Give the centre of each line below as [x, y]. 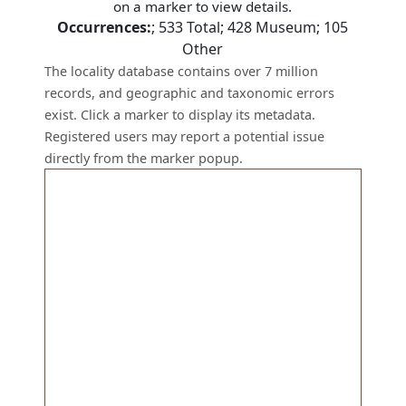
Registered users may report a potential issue [185, 136]
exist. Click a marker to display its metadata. [180, 115]
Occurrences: [105, 27]
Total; [206, 27]
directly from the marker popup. [144, 158]
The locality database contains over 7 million [182, 71]
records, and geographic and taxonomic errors [190, 93]
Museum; [288, 27]
